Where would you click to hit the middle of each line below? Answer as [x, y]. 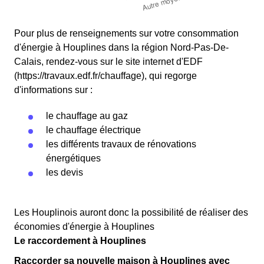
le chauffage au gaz [87, 116]
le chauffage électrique [93, 130]
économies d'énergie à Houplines [84, 227]
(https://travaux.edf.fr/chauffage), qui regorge [105, 76]
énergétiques [73, 159]
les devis [65, 173]
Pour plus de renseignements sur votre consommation [126, 34]
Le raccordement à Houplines [80, 241]
